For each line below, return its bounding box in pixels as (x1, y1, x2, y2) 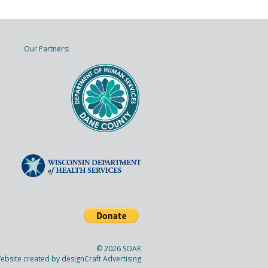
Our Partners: (24, 43, 69, 54)
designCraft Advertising (62, 254, 141, 264)
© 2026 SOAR (96, 243, 141, 254)
